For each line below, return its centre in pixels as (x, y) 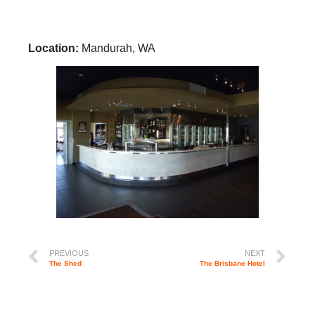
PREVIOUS (69, 253)
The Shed (65, 263)
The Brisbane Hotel (232, 263)
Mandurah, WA (118, 48)
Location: (55, 48)
